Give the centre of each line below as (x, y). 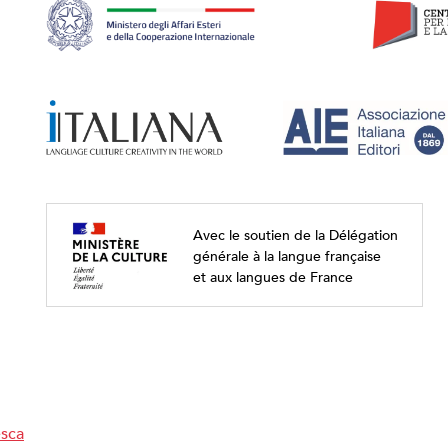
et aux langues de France (272, 276)
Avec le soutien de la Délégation (295, 234)
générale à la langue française (286, 255)
